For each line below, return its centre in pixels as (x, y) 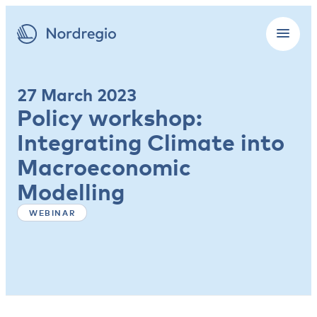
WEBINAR (52, 213)
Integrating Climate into (151, 142)
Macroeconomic (104, 167)
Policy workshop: (110, 117)
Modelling (71, 191)
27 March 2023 (77, 94)
